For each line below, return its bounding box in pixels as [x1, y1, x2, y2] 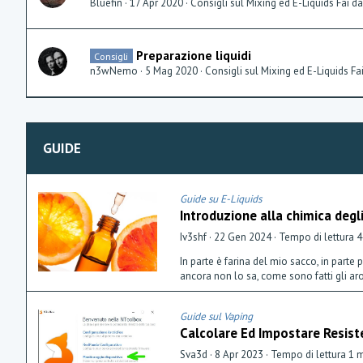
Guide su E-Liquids [180, 192, 262, 207]
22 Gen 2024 [214, 230, 271, 245]
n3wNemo [90, 64, 138, 79]
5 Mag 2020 [145, 64, 198, 79]
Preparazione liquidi [135, 47, 251, 64]
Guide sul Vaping [180, 310, 253, 324]
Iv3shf [180, 230, 207, 245]
